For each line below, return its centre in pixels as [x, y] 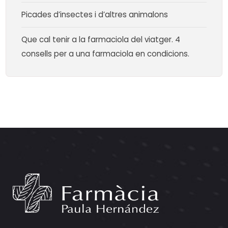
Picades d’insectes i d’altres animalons [95, 14]
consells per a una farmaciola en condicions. [106, 53]
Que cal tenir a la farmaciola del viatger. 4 [101, 39]
